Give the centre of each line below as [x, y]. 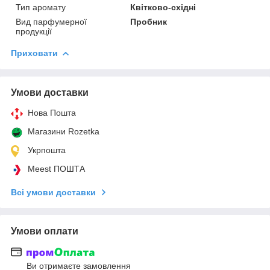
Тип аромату [41, 7]
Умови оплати [45, 231]
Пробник [149, 21]
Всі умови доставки [53, 192]
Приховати [34, 53]
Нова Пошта [52, 112]
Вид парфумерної [51, 21]
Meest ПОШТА [56, 168]
